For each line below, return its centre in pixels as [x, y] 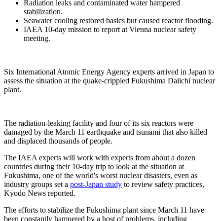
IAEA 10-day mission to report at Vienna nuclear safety [110, 29]
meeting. [37, 38]
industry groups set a [37, 184]
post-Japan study [96, 184]
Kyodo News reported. [40, 193]
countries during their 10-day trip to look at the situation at [94, 166]
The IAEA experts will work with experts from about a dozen [100, 157]
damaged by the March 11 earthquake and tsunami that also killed [106, 132]
